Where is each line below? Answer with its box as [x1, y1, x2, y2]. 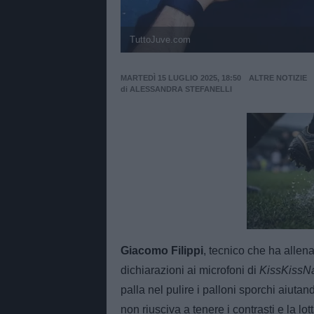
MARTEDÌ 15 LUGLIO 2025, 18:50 [121, 74, 241, 83]
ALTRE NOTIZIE [248, 74, 307, 83]
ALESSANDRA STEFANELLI [130, 85, 232, 94]
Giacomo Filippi [121, 245, 203, 257]
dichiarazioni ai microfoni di [121, 264, 259, 277]
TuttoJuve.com [129, 34, 191, 45]
